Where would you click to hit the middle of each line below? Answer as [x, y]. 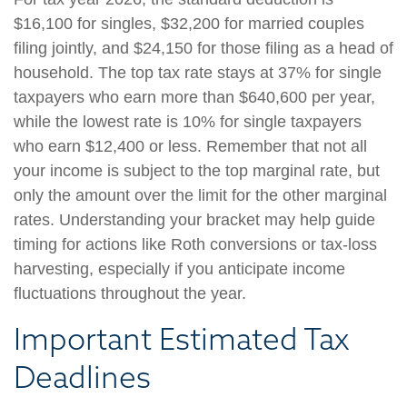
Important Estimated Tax [181, 339]
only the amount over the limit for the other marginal [200, 195]
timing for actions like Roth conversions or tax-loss [195, 244]
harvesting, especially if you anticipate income [179, 269]
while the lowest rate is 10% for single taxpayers [188, 122]
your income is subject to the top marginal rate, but [197, 171]
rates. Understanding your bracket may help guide [194, 220]
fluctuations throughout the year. [130, 293]
